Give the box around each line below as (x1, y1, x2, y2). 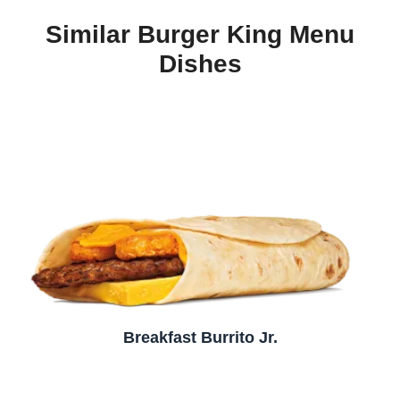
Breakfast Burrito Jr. (122, 328, 278, 346)
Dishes (158, 49, 242, 78)
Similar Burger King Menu (46, 20, 354, 48)
